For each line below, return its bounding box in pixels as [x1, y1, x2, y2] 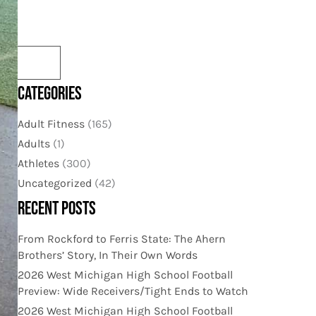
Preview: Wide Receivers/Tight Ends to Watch [17, 284, 248, 298]
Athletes [17, 156, 59, 170]
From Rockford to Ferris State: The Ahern [17, 231, 226, 245]
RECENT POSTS [17, 197, 96, 220]
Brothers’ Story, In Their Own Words [17, 248, 197, 262]
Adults [17, 136, 50, 150]
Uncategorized [17, 176, 92, 190]
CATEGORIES [17, 83, 82, 105]
